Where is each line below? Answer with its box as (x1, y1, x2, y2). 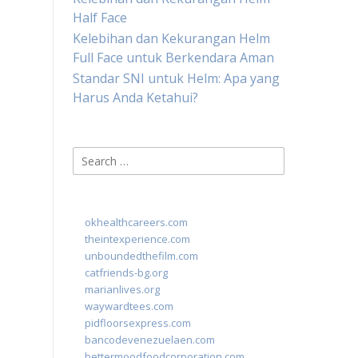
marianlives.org (85, 282, 160, 296)
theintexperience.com (85, 232, 190, 246)
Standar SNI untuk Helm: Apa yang (73, 70, 280, 87)
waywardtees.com (85, 299, 173, 313)
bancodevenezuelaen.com (85, 332, 215, 347)
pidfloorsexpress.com (85, 316, 191, 330)
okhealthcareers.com (85, 215, 188, 229)
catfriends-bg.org (85, 265, 168, 280)
